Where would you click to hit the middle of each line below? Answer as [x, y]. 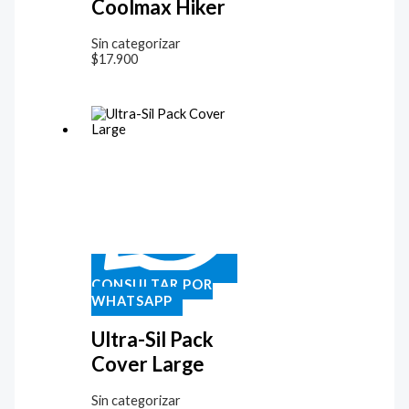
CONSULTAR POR [152, 285]
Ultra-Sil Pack [152, 339]
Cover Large [147, 363]
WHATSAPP [131, 301]
